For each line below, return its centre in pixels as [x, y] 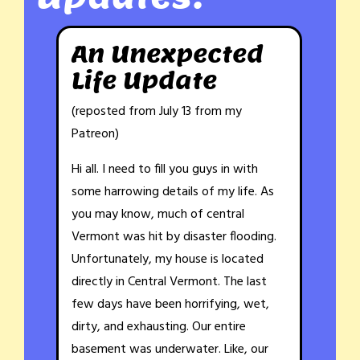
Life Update [144, 80]
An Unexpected [168, 53]
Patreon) [95, 134]
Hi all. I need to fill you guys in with [165, 169]
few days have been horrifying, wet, [170, 304]
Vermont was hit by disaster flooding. [174, 237]
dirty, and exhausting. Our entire [159, 327]
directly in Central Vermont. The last [169, 282]
